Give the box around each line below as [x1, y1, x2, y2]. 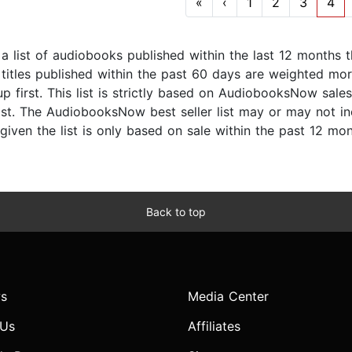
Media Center [188, 288, 269, 305]
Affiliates [188, 318, 240, 335]
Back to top [146, 205, 206, 219]
